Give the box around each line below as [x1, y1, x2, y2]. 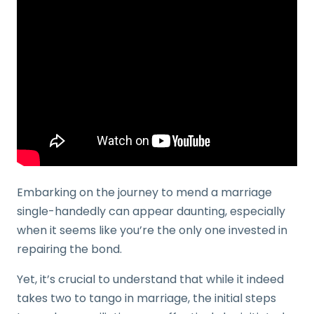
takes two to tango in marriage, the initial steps [17, 290, 276, 306]
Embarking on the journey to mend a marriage [17, 184, 272, 200]
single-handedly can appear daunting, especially [17, 203, 285, 219]
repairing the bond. [17, 241, 122, 257]
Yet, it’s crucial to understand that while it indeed [17, 271, 284, 287]
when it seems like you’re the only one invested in [17, 222, 287, 238]
